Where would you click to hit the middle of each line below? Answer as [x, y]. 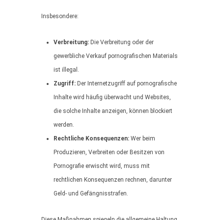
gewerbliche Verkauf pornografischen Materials [116, 56]
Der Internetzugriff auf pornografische [126, 83]
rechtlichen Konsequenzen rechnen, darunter [113, 180]
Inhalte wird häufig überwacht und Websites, [112, 97]
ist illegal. [66, 70]
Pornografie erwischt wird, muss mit [102, 166]
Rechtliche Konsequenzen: [91, 138]
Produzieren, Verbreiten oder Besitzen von [109, 152]
